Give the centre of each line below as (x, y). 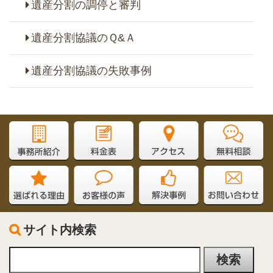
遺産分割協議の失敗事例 (91, 70)
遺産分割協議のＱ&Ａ (83, 37)
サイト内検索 (59, 230)
